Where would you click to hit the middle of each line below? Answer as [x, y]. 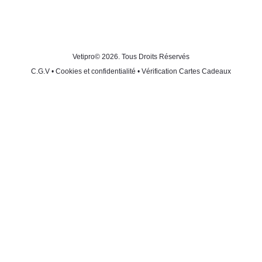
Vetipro [84, 57]
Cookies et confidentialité [96, 71]
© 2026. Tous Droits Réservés [142, 57]
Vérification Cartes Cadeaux [186, 71]
